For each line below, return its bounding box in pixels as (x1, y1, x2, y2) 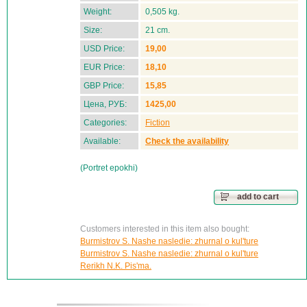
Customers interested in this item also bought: (80, 224, 249, 234)
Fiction (145, 118, 170, 127)
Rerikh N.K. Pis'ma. (80, 261, 151, 271)
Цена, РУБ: (84, 99, 127, 109)
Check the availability (145, 136, 229, 146)
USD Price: (84, 44, 125, 53)
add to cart (236, 192, 279, 201)
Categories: (84, 118, 127, 127)
